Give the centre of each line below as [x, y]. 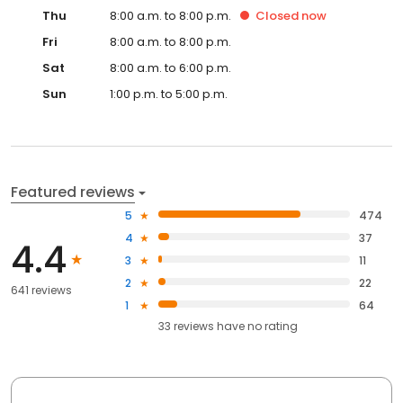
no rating [273, 327]
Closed [277, 16]
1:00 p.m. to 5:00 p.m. [169, 94]
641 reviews [41, 290]
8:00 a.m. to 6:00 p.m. [170, 68]
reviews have [210, 327]
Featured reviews [73, 193]
